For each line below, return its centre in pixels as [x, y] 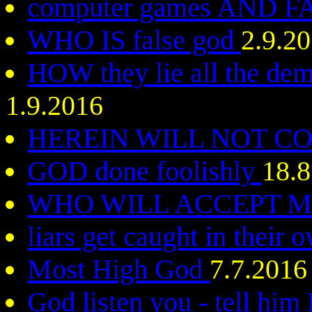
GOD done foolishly [145, 171]
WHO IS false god [134, 40]
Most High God [118, 269]
